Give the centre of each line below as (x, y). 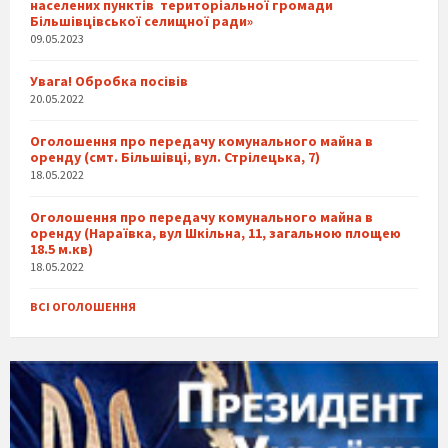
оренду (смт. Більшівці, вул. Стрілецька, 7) (175, 157)
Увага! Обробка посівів (109, 81)
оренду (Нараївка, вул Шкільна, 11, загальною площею (215, 233)
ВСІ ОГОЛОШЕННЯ (83, 307)
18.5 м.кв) (61, 249)
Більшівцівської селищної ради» (141, 21)
